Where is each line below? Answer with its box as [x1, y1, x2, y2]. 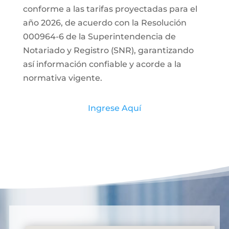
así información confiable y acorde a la [22, 59, 181, 69]
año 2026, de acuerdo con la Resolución [22, 17, 187, 28]
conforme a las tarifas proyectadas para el [22, 4, 197, 14]
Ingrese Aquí [87, 103, 141, 113]
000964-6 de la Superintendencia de [22, 31, 176, 41]
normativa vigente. [22, 73, 102, 83]
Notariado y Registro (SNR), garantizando [22, 45, 194, 55]
